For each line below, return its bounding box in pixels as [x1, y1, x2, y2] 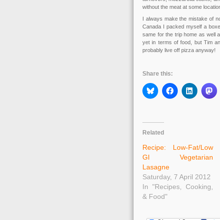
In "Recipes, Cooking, [142, 183, 213, 191]
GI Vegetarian [142, 153, 213, 161]
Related [142, 129, 164, 136]
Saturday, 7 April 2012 [142, 173, 211, 181]
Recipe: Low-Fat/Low [142, 143, 213, 151]
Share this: [142, 70, 173, 77]
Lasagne [142, 163, 169, 171]
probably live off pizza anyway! [142, 47, 216, 53]
